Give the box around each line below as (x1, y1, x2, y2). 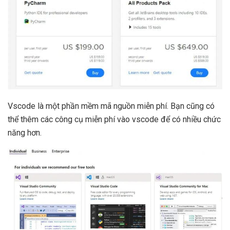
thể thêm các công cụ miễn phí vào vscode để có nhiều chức (8, 114, 221, 125)
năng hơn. (8, 128, 42, 138)
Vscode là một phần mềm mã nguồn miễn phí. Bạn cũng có (8, 101, 215, 111)
